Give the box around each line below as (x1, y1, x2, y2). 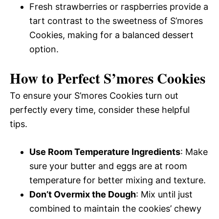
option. (29, 44, 59, 54)
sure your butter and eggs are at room (29, 160, 187, 171)
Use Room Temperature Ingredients (29, 146, 180, 157)
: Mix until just (136, 189, 193, 199)
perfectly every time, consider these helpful (10, 104, 190, 115)
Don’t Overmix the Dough (29, 189, 136, 199)
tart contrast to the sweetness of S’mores (29, 15, 203, 26)
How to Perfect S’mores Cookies (10, 67, 205, 88)
